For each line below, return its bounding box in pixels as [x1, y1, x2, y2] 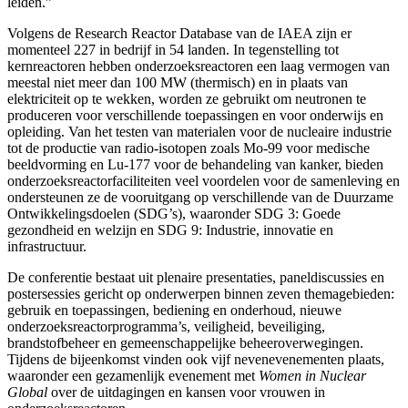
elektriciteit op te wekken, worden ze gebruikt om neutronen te [7, 90, 366, 107]
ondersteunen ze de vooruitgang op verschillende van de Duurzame [7, 189, 393, 205]
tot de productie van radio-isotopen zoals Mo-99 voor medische [7, 139, 370, 156]
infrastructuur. [7, 238, 87, 254]
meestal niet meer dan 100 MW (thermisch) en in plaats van [7, 74, 348, 90]
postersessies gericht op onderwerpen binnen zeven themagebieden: [7, 285, 394, 301]
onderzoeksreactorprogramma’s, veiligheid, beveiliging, [7, 318, 325, 334]
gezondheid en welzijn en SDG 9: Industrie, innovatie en [7, 221, 333, 238]
